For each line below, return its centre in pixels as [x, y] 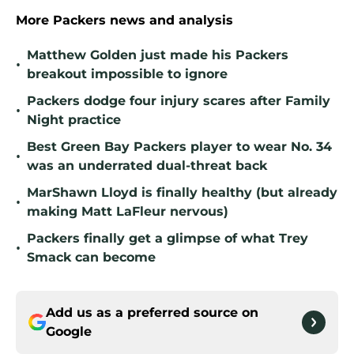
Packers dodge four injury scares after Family [179, 101]
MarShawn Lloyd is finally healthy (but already [182, 193]
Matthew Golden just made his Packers [158, 55]
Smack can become [91, 258]
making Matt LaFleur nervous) [128, 212]
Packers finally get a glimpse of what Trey [168, 239]
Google [69, 332]
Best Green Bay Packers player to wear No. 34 [179, 147]
